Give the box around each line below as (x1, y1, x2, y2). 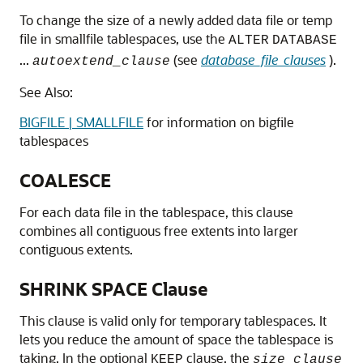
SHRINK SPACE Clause (19, 277, 207, 301)
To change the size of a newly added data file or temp (19, 11, 332, 29)
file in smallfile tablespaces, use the (19, 30, 228, 48)
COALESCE (19, 169, 111, 193)
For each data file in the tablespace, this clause (19, 203, 293, 221)
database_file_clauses (201, 51, 326, 69)
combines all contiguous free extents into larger (19, 222, 298, 240)
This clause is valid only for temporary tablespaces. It (19, 312, 327, 330)
